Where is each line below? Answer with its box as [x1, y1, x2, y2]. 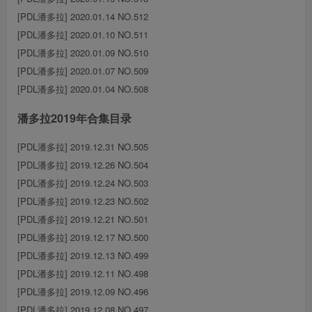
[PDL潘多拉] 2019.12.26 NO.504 [17, 157, 148, 171]
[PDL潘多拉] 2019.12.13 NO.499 [17, 248, 148, 262]
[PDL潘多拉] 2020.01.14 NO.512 [17, 9, 148, 23]
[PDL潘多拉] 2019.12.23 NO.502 [17, 194, 148, 208]
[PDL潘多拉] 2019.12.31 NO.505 [17, 139, 148, 153]
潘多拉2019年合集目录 [17, 109, 132, 126]
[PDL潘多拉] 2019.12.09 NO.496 [17, 284, 148, 298]
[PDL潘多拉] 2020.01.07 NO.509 [17, 63, 148, 77]
